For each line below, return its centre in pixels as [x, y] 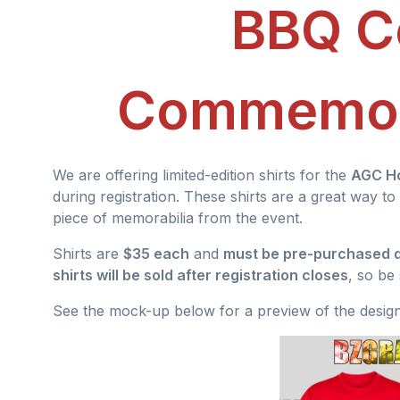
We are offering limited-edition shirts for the [202, 175]
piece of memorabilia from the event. [178, 217]
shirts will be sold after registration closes [200, 275]
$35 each [156, 253]
